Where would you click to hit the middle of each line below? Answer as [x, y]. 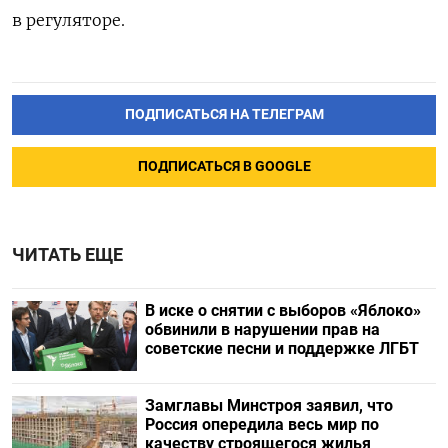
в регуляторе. [68, 19]
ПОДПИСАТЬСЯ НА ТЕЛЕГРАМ [224, 114]
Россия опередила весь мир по [261, 424]
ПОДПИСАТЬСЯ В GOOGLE [224, 166]
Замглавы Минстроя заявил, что [268, 405]
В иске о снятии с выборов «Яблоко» [282, 310]
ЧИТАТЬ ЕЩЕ [67, 254]
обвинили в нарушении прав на [262, 329]
